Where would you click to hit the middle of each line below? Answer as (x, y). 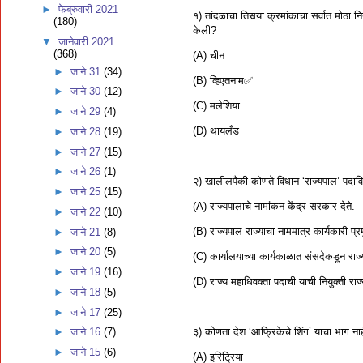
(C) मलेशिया (216, 105)
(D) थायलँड (216, 130)
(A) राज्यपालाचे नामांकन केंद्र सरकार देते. (274, 206)
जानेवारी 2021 (86, 42)
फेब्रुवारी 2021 (88, 10)
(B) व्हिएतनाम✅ (223, 80)
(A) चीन (209, 55)
